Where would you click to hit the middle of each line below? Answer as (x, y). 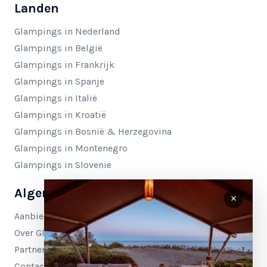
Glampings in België (58, 48)
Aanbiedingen (44, 216)
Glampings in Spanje (59, 82)
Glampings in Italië (56, 98)
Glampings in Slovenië (63, 165)
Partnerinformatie (52, 250)
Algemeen (45, 193)
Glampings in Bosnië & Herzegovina (93, 132)
